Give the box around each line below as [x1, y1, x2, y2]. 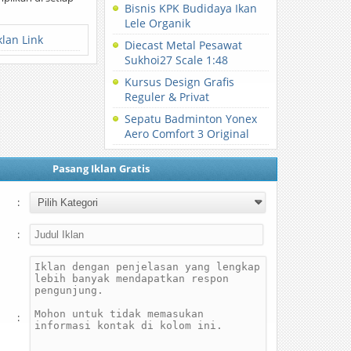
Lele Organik [125, 16, 191, 31]
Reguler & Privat [125, 89, 210, 104]
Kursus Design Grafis [125, 74, 235, 89]
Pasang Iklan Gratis [52, 161, 150, 175]
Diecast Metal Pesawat [125, 38, 243, 52]
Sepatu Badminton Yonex [125, 111, 258, 126]
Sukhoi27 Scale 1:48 [125, 52, 229, 67]
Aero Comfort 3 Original [125, 126, 250, 141]
